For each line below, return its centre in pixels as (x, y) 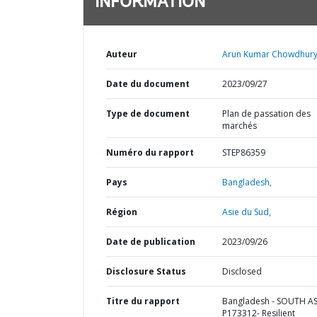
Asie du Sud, (246, 212)
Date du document (148, 84)
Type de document (148, 114)
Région (122, 212)
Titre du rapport (143, 301)
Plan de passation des (266, 114)
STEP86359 (243, 152)
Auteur (122, 54)
